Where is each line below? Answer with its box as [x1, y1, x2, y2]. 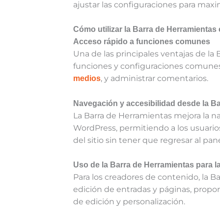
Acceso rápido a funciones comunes [73, 37, 211, 46]
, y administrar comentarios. [101, 74, 209, 83]
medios [73, 74, 101, 83]
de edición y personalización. [73, 197, 186, 207]
